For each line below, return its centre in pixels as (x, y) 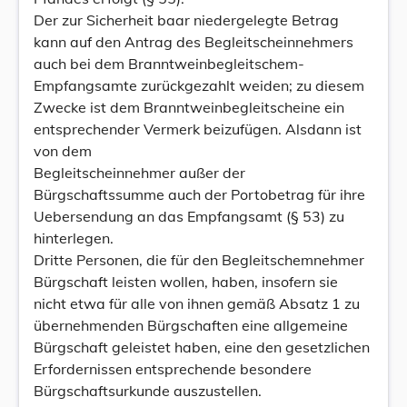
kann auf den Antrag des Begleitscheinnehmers (194, 42)
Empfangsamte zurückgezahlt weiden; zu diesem (199, 85)
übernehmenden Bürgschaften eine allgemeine (191, 325)
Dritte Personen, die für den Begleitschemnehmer (199, 260)
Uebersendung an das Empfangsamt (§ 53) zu (189, 216)
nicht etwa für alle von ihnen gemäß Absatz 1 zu (197, 303)
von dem (63, 151)
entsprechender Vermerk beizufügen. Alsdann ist (198, 129)
